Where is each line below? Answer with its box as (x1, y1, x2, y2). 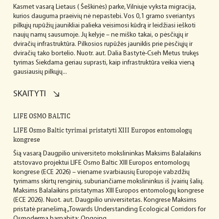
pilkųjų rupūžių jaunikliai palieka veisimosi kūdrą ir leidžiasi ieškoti (13, 22, 196, 30)
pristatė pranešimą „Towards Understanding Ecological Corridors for (13, 206, 206, 214)
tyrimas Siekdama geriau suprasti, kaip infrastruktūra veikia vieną (13, 59, 195, 67)
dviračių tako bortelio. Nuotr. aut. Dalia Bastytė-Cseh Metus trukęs (13, 50, 199, 58)
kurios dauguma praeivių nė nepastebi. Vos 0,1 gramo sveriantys (13, 13, 195, 21)
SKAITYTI (13, 89, 46, 99)
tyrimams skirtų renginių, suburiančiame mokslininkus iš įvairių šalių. (13, 178, 204, 186)
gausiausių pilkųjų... (13, 68, 67, 76)
